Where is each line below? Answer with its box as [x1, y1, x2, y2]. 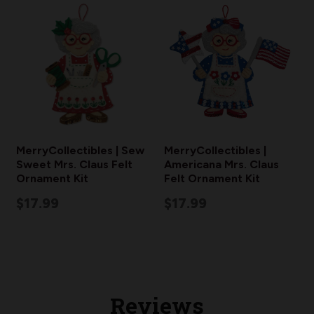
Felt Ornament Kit [164, 172, 260, 185]
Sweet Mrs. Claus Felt [16, 158, 132, 171]
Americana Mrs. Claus [164, 158, 279, 171]
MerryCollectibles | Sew [16, 144, 144, 157]
